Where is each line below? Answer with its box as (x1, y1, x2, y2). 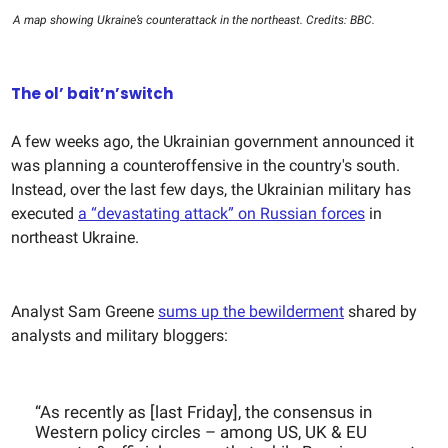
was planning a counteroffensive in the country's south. (11, 156, 400, 176)
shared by (344, 302, 417, 322)
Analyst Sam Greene (11, 302, 158, 322)
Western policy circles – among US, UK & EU (35, 422, 367, 443)
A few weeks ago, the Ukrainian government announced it (11, 132, 414, 152)
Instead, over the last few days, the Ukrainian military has (11, 180, 411, 200)
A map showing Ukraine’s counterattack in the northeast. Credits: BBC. (13, 13, 375, 28)
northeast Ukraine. (11, 228, 139, 248)
